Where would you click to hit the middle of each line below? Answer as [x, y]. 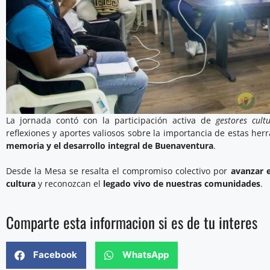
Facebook [55, 255]
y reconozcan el [69, 183]
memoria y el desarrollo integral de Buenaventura [110, 145]
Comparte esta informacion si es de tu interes [132, 222]
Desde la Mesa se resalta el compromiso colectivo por [118, 171]
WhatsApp [146, 255]
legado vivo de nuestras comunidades [182, 183]
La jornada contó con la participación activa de [111, 120]
